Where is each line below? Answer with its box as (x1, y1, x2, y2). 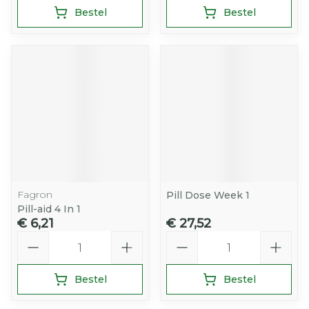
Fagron (17, 188, 52, 201)
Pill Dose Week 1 (166, 189, 250, 201)
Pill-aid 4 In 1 (17, 203, 81, 215)
